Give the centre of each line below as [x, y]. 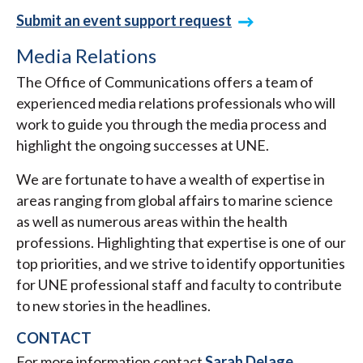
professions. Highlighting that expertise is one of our [181, 243]
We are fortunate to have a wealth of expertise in [171, 179]
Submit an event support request [124, 21]
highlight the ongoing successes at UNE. [143, 145]
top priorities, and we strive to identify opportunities [181, 264]
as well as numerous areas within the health [152, 222]
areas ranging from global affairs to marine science [175, 201]
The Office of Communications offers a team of [165, 82]
